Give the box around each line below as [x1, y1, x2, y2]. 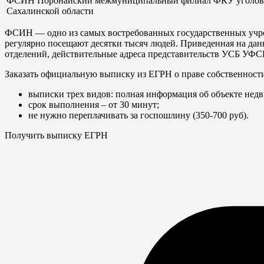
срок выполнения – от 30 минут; [28, 99, 159, 110]
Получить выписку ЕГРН [5, 130, 108, 140]
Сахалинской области [6, 5, 94, 16]
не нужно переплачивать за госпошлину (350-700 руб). [28, 110, 249, 120]
